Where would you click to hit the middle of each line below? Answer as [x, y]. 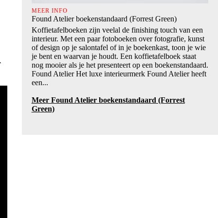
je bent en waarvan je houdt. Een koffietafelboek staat [114, 56]
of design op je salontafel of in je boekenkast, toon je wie [118, 47]
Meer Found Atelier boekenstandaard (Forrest [108, 100]
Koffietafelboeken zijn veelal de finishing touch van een [117, 30]
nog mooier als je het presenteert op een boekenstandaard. [120, 65]
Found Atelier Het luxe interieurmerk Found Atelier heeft [119, 73]
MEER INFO [49, 10]
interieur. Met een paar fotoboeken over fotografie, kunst [118, 38]
